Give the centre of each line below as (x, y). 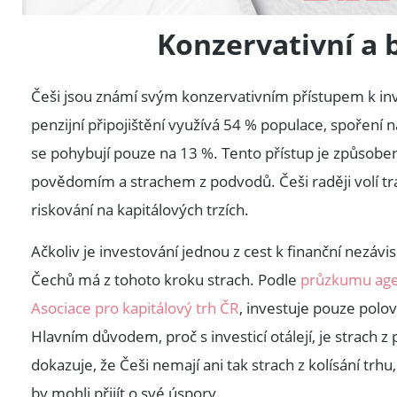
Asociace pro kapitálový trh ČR (135, 307)
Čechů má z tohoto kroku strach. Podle (166, 279)
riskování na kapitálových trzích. (140, 210)
